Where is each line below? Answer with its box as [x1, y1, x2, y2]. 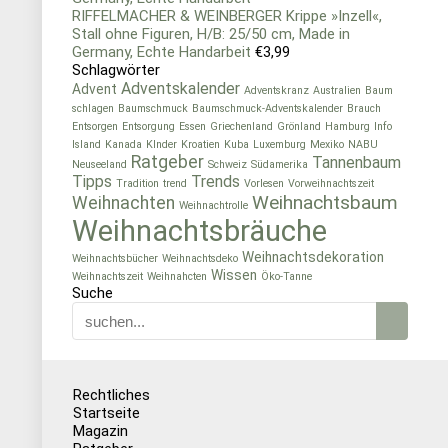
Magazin [72, 422, 128, 440]
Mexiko [310, 138, 344, 151]
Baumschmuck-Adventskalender [192, 102, 343, 115]
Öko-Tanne [261, 270, 312, 283]
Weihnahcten [147, 270, 207, 283]
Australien [313, 84, 361, 97]
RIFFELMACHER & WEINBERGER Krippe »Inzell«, [72, 7, 382, 25]
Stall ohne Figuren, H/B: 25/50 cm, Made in [72, 25, 350, 43]
